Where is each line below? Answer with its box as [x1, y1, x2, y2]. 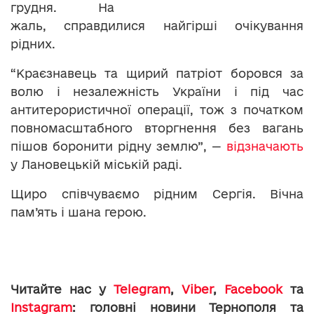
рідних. [11, 37, 55, 51]
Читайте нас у [11, 282, 114, 296]
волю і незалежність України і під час [11, 85, 303, 99]
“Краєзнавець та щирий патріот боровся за [11, 67, 303, 81]
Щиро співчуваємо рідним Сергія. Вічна [11, 187, 303, 201]
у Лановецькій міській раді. [11, 158, 182, 172]
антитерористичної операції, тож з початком [11, 103, 303, 117]
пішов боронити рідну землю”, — [11, 139, 226, 153]
